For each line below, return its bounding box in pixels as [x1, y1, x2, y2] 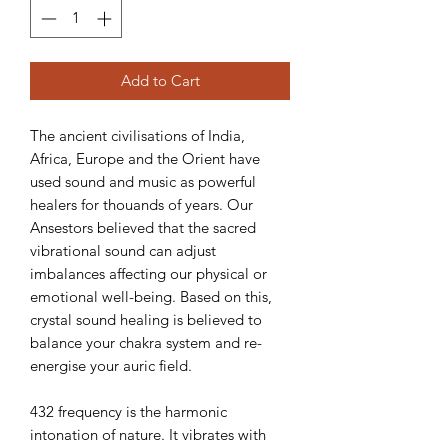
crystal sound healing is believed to [30, 309, 262, 329]
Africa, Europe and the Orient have [30, 148, 260, 168]
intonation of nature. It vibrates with [30, 424, 266, 444]
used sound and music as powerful [30, 171, 256, 191]
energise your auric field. [30, 355, 192, 375]
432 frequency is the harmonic [30, 401, 227, 421]
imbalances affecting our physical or [30, 263, 267, 283]
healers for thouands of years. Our [30, 194, 253, 214]
